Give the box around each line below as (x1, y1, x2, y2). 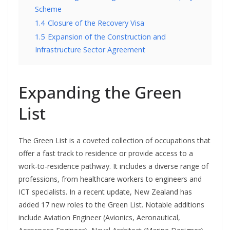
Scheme (35, 4, 62, 14)
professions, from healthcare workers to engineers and (18, 174, 202, 184)
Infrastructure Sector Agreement (35, 45, 145, 55)
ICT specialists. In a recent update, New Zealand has (18, 187, 192, 197)
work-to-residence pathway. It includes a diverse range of (18, 161, 208, 171)
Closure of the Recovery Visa (48, 18, 144, 28)
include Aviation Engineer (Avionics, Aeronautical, (18, 213, 180, 223)
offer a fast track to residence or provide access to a (18, 148, 193, 159)
